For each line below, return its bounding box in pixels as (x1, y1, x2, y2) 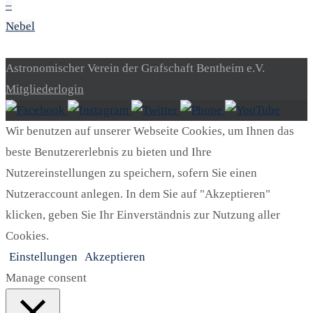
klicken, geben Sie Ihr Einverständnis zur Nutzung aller (6, 208, 280, 222)
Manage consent (6, 271, 87, 285)
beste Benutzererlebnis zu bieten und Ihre (6, 145, 212, 159)
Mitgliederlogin (6, 82, 84, 96)
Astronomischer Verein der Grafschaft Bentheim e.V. (6, 61, 265, 75)
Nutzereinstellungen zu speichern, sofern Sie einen (6, 166, 257, 180)
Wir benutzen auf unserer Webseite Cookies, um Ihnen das (6, 124, 294, 138)
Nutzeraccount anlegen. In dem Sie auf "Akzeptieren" (6, 187, 270, 201)
